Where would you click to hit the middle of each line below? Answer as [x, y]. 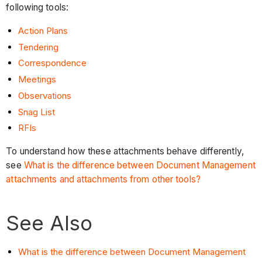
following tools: [37, 8]
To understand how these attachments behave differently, [125, 151]
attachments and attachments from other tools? [103, 179]
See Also [49, 223]
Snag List [37, 112]
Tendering [39, 47]
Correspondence [53, 63]
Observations [45, 95]
